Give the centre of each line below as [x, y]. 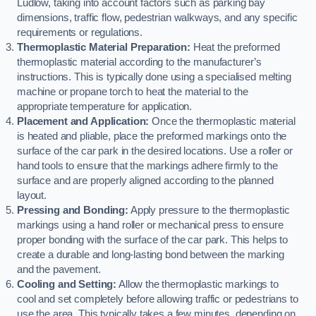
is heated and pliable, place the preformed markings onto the [152, 136]
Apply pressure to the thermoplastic [209, 211]
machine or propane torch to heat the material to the [133, 92]
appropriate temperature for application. [105, 107]
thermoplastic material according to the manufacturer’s [140, 62]
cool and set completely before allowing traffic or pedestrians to [158, 299]
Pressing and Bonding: [73, 211]
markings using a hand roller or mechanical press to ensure [150, 225]
